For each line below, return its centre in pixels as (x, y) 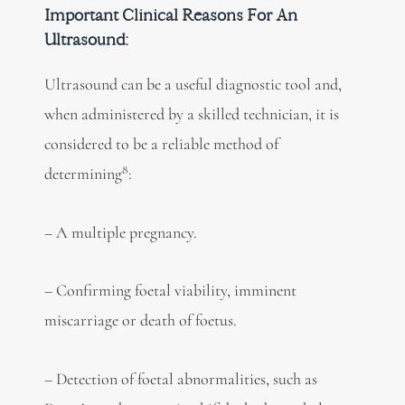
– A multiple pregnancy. (120, 232)
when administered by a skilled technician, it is (191, 114)
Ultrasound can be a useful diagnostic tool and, (193, 85)
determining (83, 174)
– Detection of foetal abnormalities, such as (180, 378)
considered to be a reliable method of (161, 144)
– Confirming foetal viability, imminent (170, 291)
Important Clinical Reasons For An (170, 15)
